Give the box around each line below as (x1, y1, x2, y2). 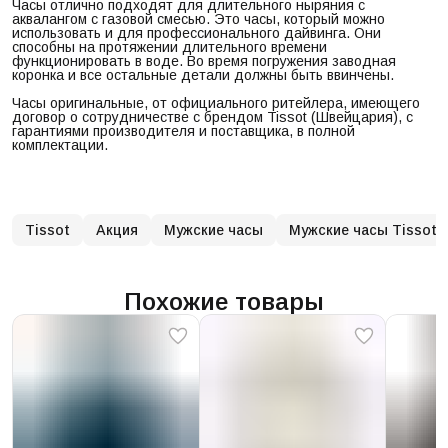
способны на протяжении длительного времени (12, 38, 327, 55)
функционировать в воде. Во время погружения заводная (12, 52, 396, 69)
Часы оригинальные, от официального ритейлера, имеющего (12, 94, 420, 111)
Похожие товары (124, 287, 324, 315)
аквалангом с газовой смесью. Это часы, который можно (12, 10, 385, 27)
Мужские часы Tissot (289, 221, 437, 238)
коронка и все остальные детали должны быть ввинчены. (12, 66, 394, 83)
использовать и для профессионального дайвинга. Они (12, 24, 381, 41)
